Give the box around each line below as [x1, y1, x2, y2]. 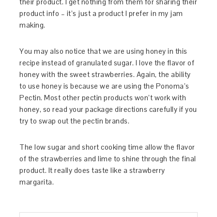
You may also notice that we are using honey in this [19, 46, 187, 56]
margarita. [19, 177, 54, 186]
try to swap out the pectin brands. [19, 116, 130, 125]
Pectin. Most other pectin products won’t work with [19, 93, 186, 102]
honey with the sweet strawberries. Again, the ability [19, 70, 191, 79]
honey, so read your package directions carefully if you [19, 105, 197, 114]
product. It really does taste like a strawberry [19, 166, 165, 175]
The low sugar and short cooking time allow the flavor [19, 142, 195, 152]
